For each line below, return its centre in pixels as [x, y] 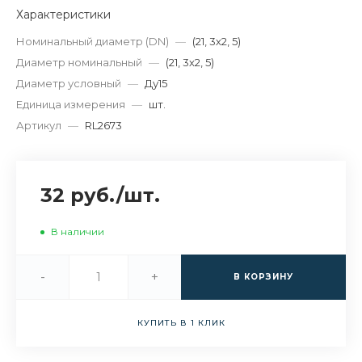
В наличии [78, 232]
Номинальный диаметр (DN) [93, 42]
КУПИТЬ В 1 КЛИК [181, 323]
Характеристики [63, 15]
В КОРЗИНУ [263, 277]
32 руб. [78, 196]
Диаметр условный [69, 84]
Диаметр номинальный [79, 63]
